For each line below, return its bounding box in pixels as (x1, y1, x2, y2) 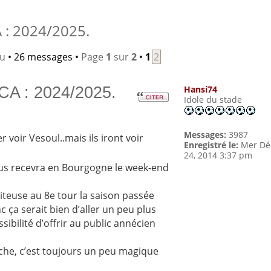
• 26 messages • (5, 50, 81, 64)
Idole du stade (184, 94, 243, 106)
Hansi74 (184, 83, 218, 96)
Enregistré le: (184, 139, 239, 151)
